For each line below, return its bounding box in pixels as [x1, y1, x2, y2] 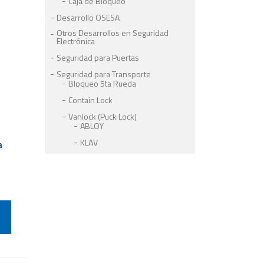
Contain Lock [68, 94, 113, 106]
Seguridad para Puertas [57, 51, 139, 64]
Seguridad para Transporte [57, 68, 151, 80]
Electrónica [57, 35, 95, 47]
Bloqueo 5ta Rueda [68, 77, 136, 90]
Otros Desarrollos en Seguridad [57, 27, 169, 39]
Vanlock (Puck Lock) [68, 110, 137, 123]
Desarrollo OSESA [57, 11, 120, 24]
